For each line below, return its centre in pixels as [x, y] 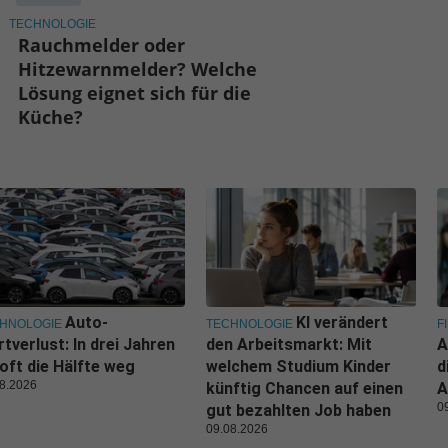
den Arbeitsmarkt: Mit [289, 345]
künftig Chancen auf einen [304, 389]
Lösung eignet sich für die [135, 93]
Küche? [51, 117]
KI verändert [342, 323]
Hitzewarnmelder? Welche [138, 69]
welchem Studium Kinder [298, 367]
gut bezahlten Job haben [298, 411]
